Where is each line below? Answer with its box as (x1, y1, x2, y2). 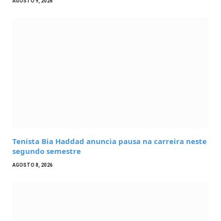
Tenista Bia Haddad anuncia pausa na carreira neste (12, 136, 207, 147)
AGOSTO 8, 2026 (12, 162, 53, 168)
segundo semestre (12, 146, 81, 156)
